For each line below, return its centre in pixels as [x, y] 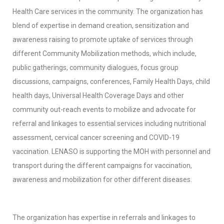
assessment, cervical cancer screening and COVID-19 [96, 137]
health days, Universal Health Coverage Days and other [98, 95]
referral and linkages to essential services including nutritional [109, 123]
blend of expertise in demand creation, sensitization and [101, 25]
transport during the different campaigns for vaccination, [102, 165]
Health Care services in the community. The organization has [108, 11]
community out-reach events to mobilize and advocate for [104, 109]
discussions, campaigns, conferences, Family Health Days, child [111, 81]
